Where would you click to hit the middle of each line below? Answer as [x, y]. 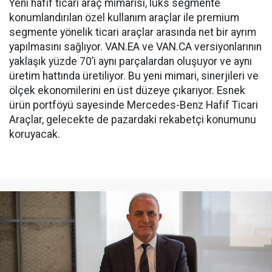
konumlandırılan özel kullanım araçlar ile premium [124, 18]
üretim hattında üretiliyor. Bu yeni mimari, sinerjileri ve [134, 76]
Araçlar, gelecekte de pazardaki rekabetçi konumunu [133, 120]
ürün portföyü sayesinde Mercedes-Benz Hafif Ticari [134, 105]
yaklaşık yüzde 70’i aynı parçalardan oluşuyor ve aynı [131, 62]
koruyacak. [35, 134]
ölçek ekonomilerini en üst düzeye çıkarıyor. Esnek [127, 91]
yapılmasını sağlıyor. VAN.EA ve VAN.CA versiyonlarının [135, 47]
